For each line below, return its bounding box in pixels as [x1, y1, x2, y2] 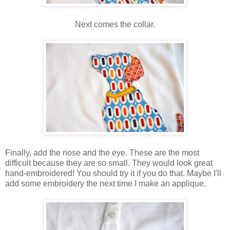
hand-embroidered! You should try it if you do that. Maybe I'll [5, 169, 221, 178]
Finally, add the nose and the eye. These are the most [5, 148, 199, 158]
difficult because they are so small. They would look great [5, 159, 213, 168]
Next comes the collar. [75, 20, 155, 29]
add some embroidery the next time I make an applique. [5, 179, 206, 188]
